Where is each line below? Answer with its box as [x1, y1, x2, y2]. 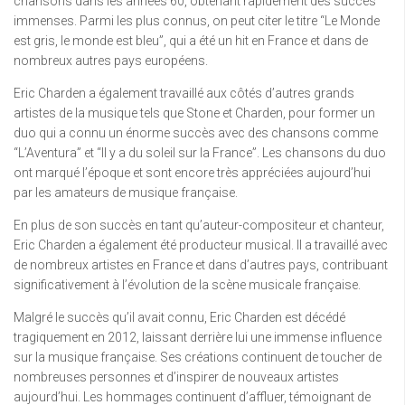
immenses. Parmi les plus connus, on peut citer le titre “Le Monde [14, 14, 380, 28]
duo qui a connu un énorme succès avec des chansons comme [14, 126, 378, 140]
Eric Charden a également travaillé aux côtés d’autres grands [14, 86, 354, 100]
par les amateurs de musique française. [14, 185, 238, 200]
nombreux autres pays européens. [14, 53, 208, 68]
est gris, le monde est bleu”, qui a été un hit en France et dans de [14, 33, 368, 48]
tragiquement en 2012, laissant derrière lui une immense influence [14, 330, 381, 344]
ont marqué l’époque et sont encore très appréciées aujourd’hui [14, 165, 371, 180]
